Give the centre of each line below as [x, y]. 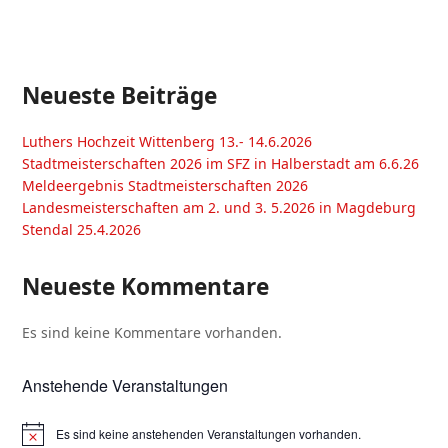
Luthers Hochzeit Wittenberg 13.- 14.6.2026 [167, 141]
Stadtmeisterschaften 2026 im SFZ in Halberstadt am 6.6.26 [221, 163]
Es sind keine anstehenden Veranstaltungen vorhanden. [209, 433]
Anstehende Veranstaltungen [125, 385]
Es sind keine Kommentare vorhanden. [152, 332]
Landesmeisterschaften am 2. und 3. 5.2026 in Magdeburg [219, 207]
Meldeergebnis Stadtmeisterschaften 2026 [165, 185]
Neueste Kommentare [146, 286]
